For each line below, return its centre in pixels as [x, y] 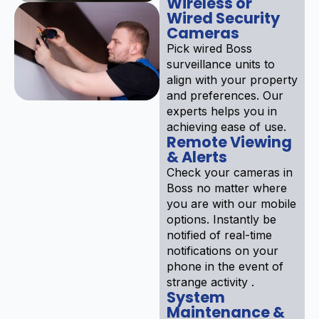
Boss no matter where [227, 188]
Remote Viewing [229, 142]
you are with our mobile [231, 203]
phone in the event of [225, 266]
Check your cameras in [230, 172]
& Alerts [197, 157]
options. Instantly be [221, 219]
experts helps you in [222, 111]
